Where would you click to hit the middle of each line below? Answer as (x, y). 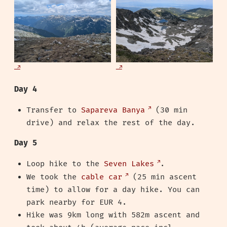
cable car (102, 177)
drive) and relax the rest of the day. (111, 123)
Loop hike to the (65, 164)
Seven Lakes (129, 164)
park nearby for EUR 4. (77, 202)
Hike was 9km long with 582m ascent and (113, 215)
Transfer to (54, 110)
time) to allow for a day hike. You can (113, 190)
